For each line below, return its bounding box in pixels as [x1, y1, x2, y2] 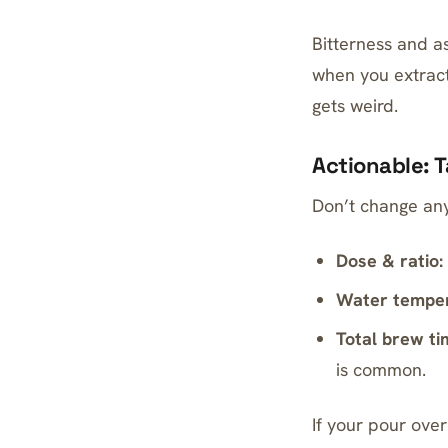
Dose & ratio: [336, 249, 444, 272]
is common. [336, 358, 427, 381]
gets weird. [312, 94, 398, 117]
